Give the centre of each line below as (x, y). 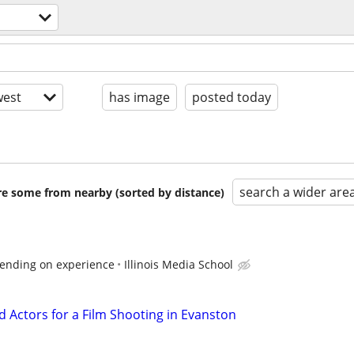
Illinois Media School (179, 264)
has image (139, 97)
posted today (232, 97)
